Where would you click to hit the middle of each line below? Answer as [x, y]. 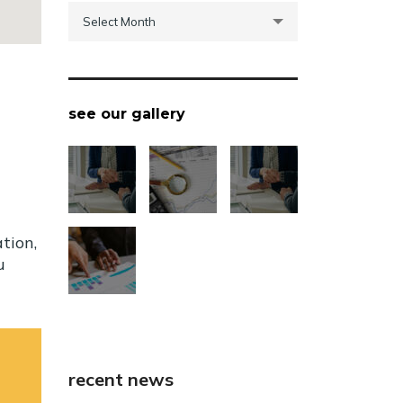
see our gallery [127, 113]
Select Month [119, 21]
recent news [121, 379]
